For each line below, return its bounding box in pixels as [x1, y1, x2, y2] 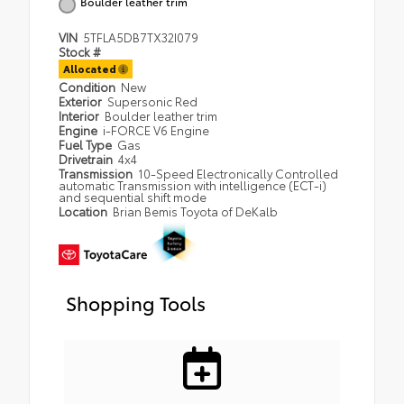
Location [59, 202, 110, 219]
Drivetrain [59, 150, 115, 167]
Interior [59, 106, 102, 124]
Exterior [59, 92, 105, 109]
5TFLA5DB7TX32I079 [83, 28, 199, 45]
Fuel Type [59, 135, 115, 152]
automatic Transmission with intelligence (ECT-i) [59, 176, 326, 193]
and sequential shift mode [59, 188, 207, 205]
